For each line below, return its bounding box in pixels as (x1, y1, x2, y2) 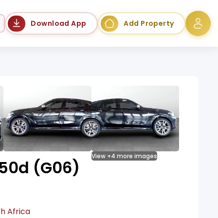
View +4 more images (91, 152, 157, 161)
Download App (31, 18, 87, 28)
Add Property (124, 18, 174, 28)
